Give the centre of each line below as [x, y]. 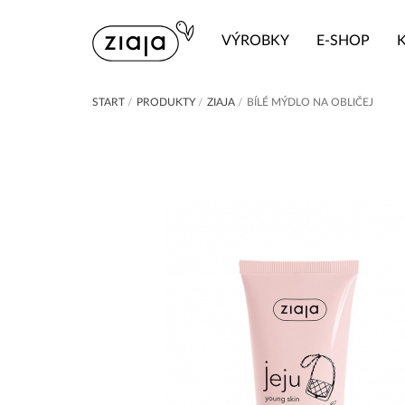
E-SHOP [344, 41]
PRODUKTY [166, 102]
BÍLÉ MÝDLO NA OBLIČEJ [310, 102]
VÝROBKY [256, 41]
